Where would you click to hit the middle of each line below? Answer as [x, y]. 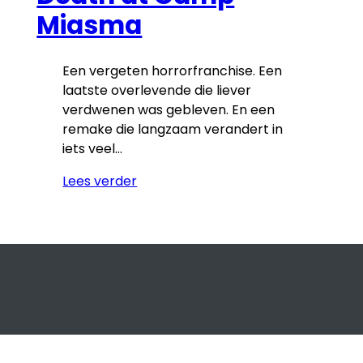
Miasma [90, 26]
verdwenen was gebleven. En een [169, 110]
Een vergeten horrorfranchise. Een [173, 71]
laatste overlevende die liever [157, 91]
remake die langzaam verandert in [173, 130]
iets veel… [93, 149]
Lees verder [100, 181]
